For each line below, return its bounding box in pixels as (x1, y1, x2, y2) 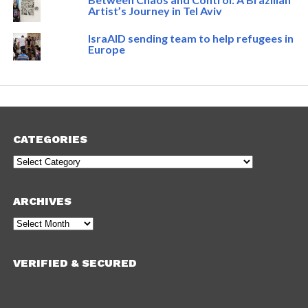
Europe (87, 43, 125, 56)
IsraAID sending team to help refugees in (87, 32, 294, 45)
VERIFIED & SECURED (12, 256, 137, 270)
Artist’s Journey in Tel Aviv (87, 4, 222, 18)
